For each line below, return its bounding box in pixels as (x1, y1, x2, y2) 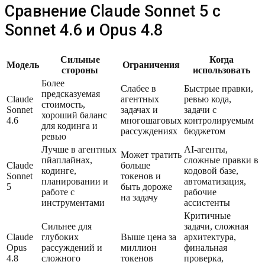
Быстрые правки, (184, 83, 253, 94)
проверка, (184, 253, 224, 264)
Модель (7, 60, 39, 70)
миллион (121, 243, 157, 253)
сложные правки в (184, 155, 258, 166)
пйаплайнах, (41, 155, 92, 166)
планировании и (41, 176, 108, 187)
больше (121, 160, 150, 171)
